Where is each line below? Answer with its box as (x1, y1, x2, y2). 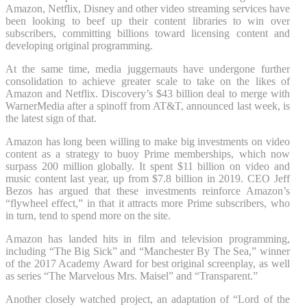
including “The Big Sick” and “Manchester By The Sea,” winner (5, 245, 290, 257)
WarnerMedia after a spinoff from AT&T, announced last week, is (5, 99, 290, 112)
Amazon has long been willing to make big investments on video (5, 135, 290, 147)
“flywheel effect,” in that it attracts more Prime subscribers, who (5, 197, 290, 209)
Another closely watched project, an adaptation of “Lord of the (5, 293, 290, 305)
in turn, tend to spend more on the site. (5, 209, 171, 221)
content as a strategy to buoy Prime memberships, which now (5, 147, 290, 160)
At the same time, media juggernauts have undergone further (5, 62, 290, 75)
